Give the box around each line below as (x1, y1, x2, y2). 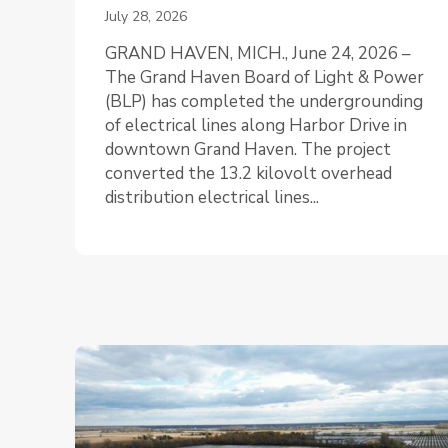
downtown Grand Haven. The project (105, 137, 391, 161)
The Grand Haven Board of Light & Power (105, 65, 424, 89)
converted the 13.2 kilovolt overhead (105, 161, 392, 185)
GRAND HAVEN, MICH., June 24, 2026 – (105, 41, 411, 65)
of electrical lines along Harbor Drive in (105, 113, 407, 137)
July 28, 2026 (105, 6, 187, 26)
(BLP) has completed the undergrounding (105, 89, 423, 113)
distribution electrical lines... (105, 185, 319, 209)
